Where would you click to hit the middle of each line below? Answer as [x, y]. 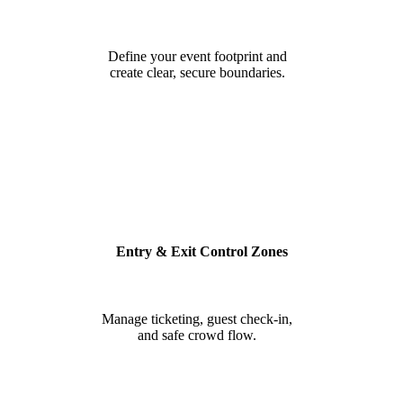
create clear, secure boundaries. [197, 72]
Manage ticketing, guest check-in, [197, 318]
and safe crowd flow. [197, 335]
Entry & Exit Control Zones [201, 251]
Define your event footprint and [197, 56]
